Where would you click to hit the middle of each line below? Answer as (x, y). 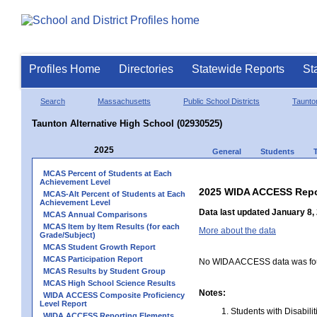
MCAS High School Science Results (109, 283)
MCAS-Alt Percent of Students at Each (114, 194)
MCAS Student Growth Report (99, 247)
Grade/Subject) (68, 235)
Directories (146, 69)
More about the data (237, 230)
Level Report (63, 303)
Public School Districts (221, 101)
